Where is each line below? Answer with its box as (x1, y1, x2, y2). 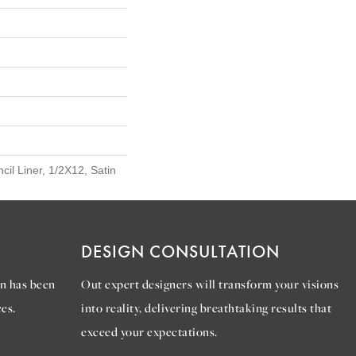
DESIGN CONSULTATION (81, 240, 280, 263)
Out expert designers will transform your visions (81, 276, 339, 292)
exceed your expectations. (81, 323, 218, 339)
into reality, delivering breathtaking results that (81, 300, 331, 315)
